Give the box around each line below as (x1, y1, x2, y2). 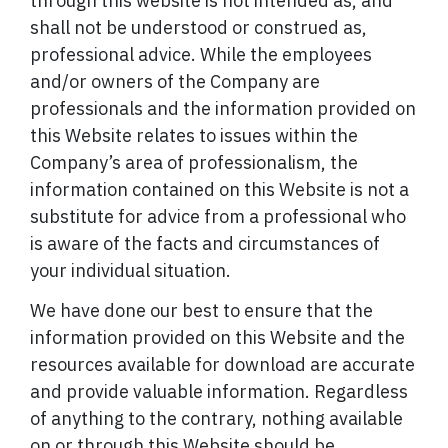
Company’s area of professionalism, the (30, 150, 358, 174)
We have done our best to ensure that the (30, 299, 373, 323)
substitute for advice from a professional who (30, 204, 406, 228)
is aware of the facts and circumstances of (30, 231, 380, 255)
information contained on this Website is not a (30, 177, 409, 201)
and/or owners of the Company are (30, 69, 320, 93)
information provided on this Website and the (30, 326, 405, 350)
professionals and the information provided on (30, 96, 416, 120)
